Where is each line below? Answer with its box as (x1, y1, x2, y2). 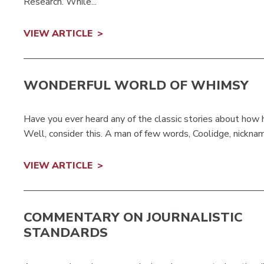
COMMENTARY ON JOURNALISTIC (24, 209, 243, 227)
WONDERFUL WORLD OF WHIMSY (24, 76, 249, 94)
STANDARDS (24, 224, 108, 242)
